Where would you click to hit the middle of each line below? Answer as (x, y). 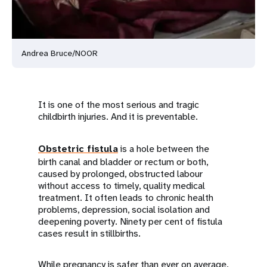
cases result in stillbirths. (89, 233)
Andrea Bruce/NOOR (60, 53)
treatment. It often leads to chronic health (126, 198)
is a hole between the (164, 149)
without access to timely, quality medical (122, 186)
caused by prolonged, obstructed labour (120, 174)
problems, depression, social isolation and (124, 209)
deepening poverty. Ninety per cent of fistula (130, 221)
